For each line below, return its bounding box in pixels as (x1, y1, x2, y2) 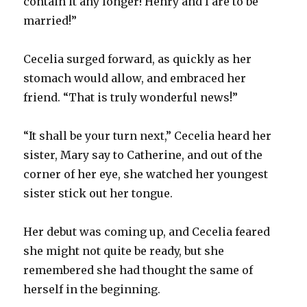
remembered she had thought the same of (23, 262, 254, 277)
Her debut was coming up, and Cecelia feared (23, 224, 271, 238)
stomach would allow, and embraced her (23, 71, 247, 85)
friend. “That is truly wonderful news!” (23, 90, 238, 104)
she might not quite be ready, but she (23, 243, 225, 258)
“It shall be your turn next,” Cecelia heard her (23, 128, 272, 143)
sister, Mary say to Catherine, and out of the (23, 147, 263, 162)
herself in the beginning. (23, 282, 161, 296)
